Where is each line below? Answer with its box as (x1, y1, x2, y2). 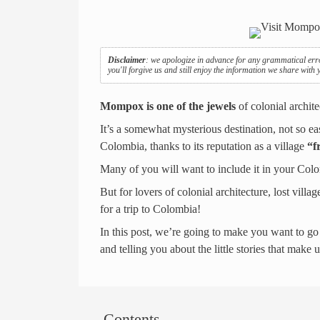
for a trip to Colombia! (99, 202, 201, 215)
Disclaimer (107, 54, 146, 65)
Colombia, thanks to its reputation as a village (99, 139, 307, 152)
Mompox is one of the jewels (99, 99, 236, 112)
